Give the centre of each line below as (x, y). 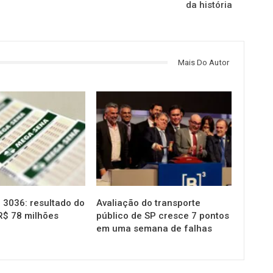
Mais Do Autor (203, 62)
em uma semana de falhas (154, 228)
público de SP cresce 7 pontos (163, 215)
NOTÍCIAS (117, 98)
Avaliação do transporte (149, 203)
